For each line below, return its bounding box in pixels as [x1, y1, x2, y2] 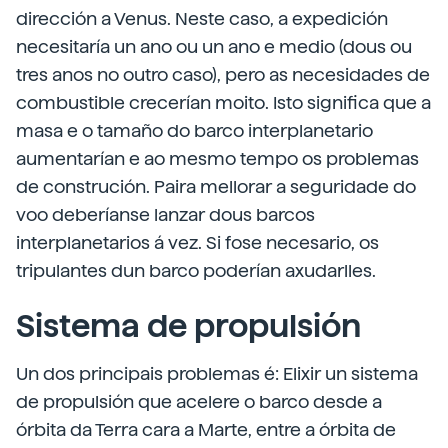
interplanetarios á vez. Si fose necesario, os [16, 232, 379, 253]
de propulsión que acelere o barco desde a [16, 391, 382, 412]
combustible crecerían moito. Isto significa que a [16, 92, 431, 113]
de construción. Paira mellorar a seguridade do [16, 176, 416, 197]
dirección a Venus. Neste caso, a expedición [16, 8, 388, 29]
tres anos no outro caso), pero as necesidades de [16, 64, 430, 85]
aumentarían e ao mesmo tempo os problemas [16, 148, 419, 169]
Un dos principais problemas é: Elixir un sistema [16, 363, 418, 384]
